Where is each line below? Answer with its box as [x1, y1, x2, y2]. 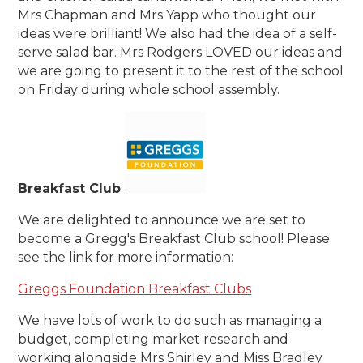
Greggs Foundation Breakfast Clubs [18, 281, 252, 297]
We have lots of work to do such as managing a [18, 313, 322, 329]
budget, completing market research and [18, 331, 289, 348]
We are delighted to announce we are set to [18, 212, 306, 228]
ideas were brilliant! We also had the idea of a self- [18, 26, 338, 42]
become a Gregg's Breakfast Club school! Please [18, 231, 331, 247]
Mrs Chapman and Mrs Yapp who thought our [18, 7, 317, 23]
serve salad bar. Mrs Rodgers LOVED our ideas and [18, 45, 344, 61]
